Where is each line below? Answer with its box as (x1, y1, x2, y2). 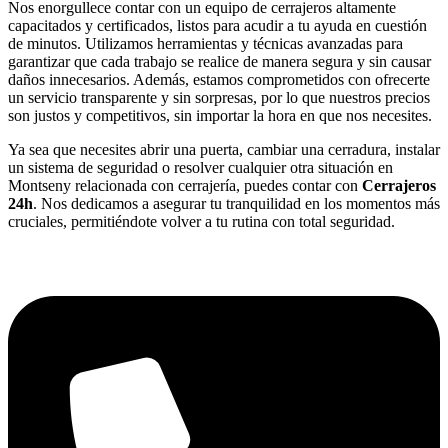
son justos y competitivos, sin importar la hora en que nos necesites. (8, 107, 432, 125)
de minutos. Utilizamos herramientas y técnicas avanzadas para (8, 35, 403, 53)
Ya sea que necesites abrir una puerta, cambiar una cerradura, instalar (8, 141, 440, 159)
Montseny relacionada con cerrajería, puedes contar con (8, 177, 362, 195)
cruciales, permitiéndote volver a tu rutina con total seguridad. (8, 213, 395, 231)
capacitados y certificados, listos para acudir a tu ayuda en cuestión (8, 17, 427, 35)
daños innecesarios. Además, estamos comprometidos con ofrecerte (8, 71, 430, 89)
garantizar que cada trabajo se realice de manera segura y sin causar (8, 53, 431, 71)
